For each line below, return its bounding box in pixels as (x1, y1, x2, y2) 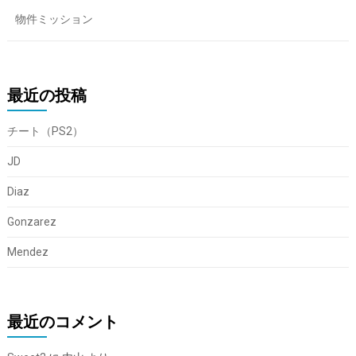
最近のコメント (6, 311, 118, 331)
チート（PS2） (6, 124, 83, 137)
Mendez (6, 245, 48, 258)
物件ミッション (14, 12, 93, 25)
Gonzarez (6, 215, 56, 228)
